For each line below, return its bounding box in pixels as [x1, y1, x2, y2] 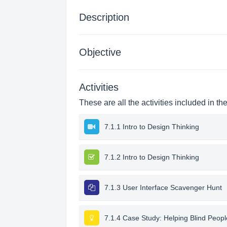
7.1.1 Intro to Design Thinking [104, 123, 199, 131]
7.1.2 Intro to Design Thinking [104, 153, 199, 161]
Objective [79, 47, 121, 58]
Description [79, 12, 129, 23]
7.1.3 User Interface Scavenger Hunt [104, 183, 222, 192]
